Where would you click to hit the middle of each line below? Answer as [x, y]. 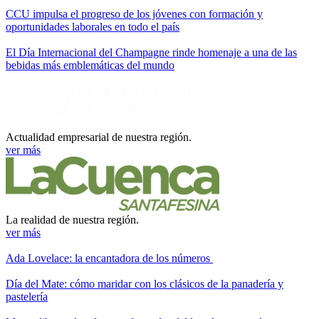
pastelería [27, 296]
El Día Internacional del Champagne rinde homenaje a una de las [151, 52]
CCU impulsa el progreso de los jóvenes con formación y [134, 14]
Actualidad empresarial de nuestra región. [99, 137]
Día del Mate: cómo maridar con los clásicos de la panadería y [145, 283]
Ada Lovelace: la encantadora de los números [109, 258]
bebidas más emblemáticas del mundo [90, 65]
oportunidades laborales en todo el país [93, 26]
